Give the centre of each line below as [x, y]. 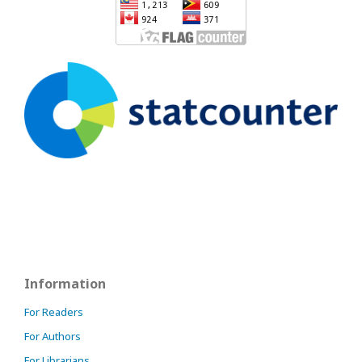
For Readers [54, 311]
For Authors [53, 336]
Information [65, 283]
